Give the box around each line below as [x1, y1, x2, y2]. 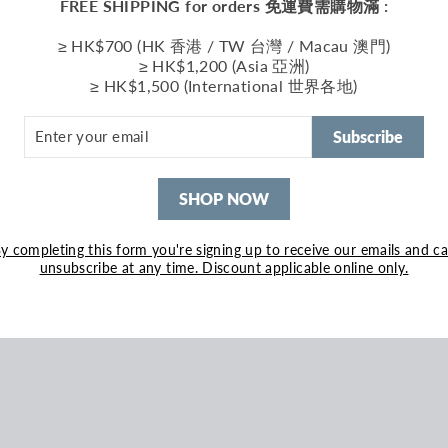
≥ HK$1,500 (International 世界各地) [90, 75, 358, 95]
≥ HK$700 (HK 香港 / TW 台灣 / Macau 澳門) [57, 35, 391, 55]
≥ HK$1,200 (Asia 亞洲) [138, 55, 310, 75]
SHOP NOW [179, 188, 269, 208]
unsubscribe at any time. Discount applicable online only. [39, 258, 409, 276]
